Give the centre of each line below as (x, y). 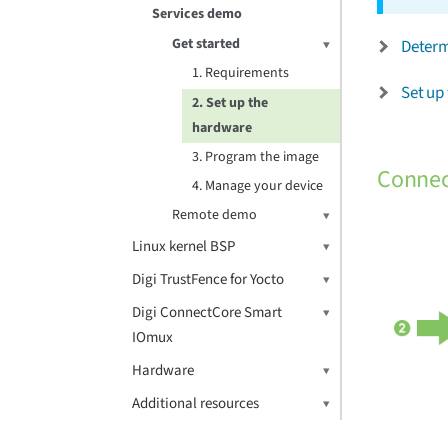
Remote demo (214, 215)
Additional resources (195, 403)
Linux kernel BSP (183, 246)
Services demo (197, 14)
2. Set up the (230, 103)
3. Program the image (255, 157)
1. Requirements (240, 73)
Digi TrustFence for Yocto (208, 279)
